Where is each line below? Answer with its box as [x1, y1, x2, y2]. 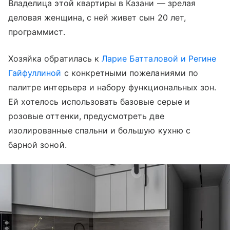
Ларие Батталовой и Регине [102, 53, 217, 64]
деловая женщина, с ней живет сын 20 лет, [8, 12, 186, 23]
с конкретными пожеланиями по [61, 68, 198, 78]
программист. [8, 27, 65, 37]
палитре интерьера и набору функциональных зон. [8, 82, 217, 92]
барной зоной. [8, 140, 72, 150]
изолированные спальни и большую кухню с [8, 125, 190, 136]
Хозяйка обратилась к [8, 53, 102, 64]
